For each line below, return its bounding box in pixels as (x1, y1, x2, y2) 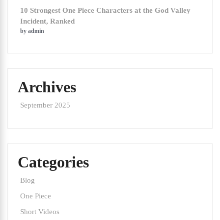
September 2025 (20, 101, 70, 110)
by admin (20, 27, 44, 35)
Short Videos (20, 208, 59, 216)
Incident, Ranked (20, 17, 75, 26)
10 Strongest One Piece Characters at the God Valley (20, 6, 191, 15)
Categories (18, 153, 89, 171)
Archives (18, 78, 76, 96)
